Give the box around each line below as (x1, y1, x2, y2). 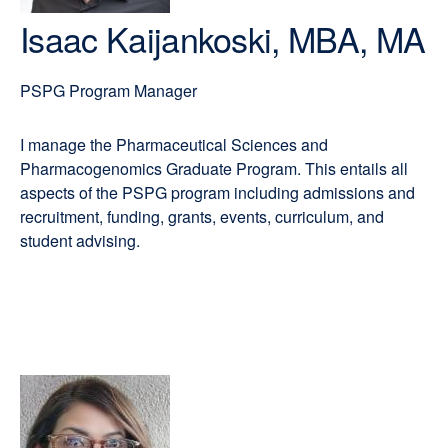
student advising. (20, 229, 140, 252)
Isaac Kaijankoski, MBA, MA (20, 14, 426, 63)
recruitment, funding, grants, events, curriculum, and (20, 205, 384, 228)
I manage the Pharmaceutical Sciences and (20, 133, 328, 156)
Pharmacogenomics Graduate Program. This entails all (20, 157, 408, 180)
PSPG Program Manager (20, 79, 197, 102)
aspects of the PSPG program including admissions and (20, 181, 415, 204)
